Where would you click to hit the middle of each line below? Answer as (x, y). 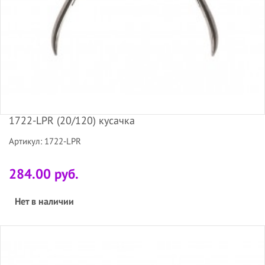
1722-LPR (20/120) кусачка (72, 120)
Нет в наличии (44, 201)
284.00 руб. (44, 173)
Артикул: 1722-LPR (45, 141)
